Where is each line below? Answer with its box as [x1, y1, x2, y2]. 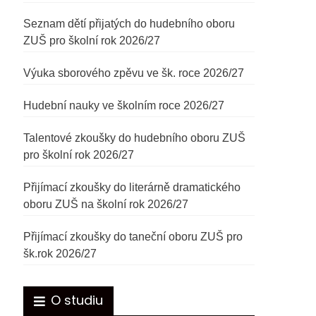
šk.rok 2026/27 [23, 248, 97, 260]
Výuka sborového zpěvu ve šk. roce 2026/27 [23, 67, 245, 79]
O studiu [51, 291, 104, 309]
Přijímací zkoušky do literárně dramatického [23, 181, 241, 193]
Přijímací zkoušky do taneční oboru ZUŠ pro [23, 231, 243, 243]
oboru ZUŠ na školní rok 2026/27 [23, 198, 189, 210]
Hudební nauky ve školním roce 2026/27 [23, 99, 225, 111]
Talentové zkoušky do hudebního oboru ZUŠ [23, 132, 246, 144]
